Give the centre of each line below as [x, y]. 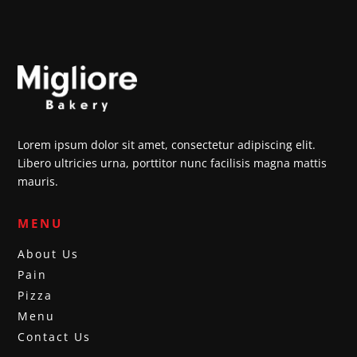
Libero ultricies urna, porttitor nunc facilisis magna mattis [173, 163]
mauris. [38, 181]
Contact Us [55, 336]
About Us [49, 253]
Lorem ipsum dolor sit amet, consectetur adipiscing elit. [167, 144]
